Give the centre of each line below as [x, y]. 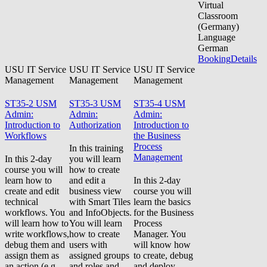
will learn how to [37, 223]
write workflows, [37, 234]
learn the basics [162, 202]
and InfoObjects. [100, 213]
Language [217, 37]
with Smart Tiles [100, 202]
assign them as [32, 256]
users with [88, 245]
